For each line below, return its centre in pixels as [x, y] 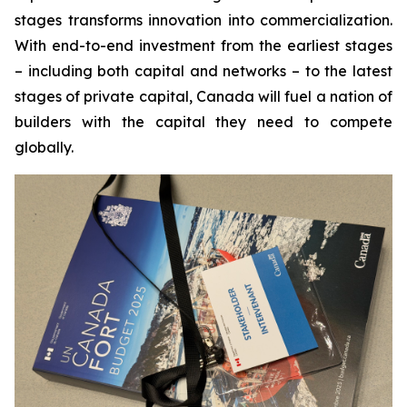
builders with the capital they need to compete [203, 122]
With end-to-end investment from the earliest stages [203, 46]
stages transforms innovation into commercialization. [203, 20]
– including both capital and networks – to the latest [203, 71]
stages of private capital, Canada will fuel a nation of [203, 97]
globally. [44, 148]
